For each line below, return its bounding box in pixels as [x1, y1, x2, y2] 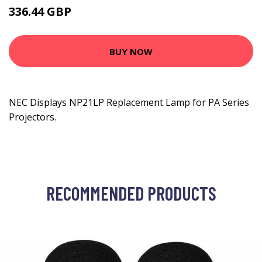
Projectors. [9, 111, 56, 123]
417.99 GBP [74, 8, 112, 18]
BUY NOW [109, 45, 153, 57]
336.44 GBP [9, 4, 74, 19]
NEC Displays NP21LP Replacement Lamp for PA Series [9, 96, 249, 109]
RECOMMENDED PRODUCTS [46, 182, 216, 204]
